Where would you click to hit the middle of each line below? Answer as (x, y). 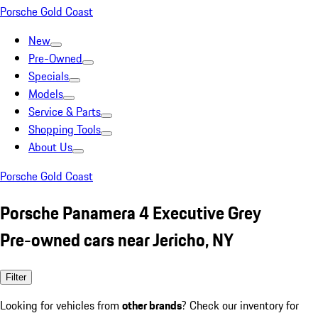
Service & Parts (65, 111)
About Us (50, 147)
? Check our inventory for (240, 305)
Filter (16, 277)
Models (46, 94)
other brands (152, 305)
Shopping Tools (65, 129)
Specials (49, 76)
